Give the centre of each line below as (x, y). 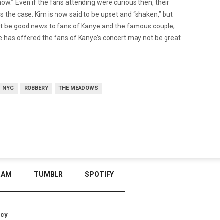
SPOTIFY (99, 174)
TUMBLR (48, 174)
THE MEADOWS (78, 88)
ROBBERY (36, 88)
